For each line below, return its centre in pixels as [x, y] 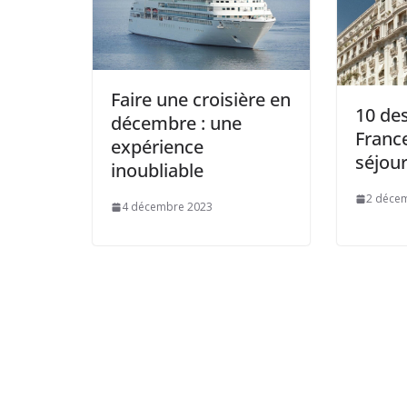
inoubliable [157, 171]
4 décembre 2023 [167, 207]
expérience [157, 147]
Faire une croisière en [201, 100]
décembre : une [176, 124]
